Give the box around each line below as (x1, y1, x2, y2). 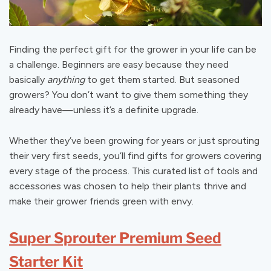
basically (9, 74, 47, 86)
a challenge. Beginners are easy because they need (9, 59, 229, 71)
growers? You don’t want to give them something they (9, 89, 248, 101)
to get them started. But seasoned (85, 74, 240, 86)
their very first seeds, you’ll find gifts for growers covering (9, 150, 261, 162)
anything (47, 74, 85, 86)
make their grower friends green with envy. (9, 195, 194, 207)
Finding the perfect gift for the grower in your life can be (9, 44, 256, 56)
